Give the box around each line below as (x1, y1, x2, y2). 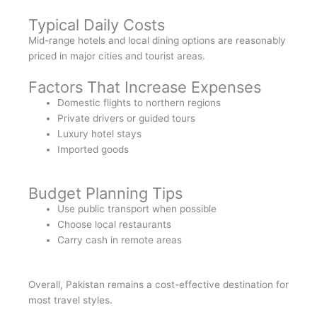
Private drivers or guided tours (57, 112, 196, 124)
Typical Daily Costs (28, 15, 165, 34)
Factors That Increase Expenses (28, 77, 261, 96)
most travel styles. (28, 294, 113, 306)
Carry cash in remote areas (57, 234, 183, 246)
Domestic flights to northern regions (57, 96, 221, 108)
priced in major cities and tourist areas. (28, 50, 205, 62)
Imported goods (57, 143, 129, 155)
